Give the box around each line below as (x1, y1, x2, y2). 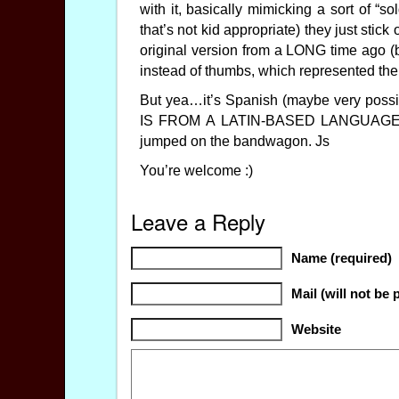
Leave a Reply (130, 206, 265, 238)
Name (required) (290, 251, 392, 266)
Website (290, 322, 341, 338)
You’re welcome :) (139, 163, 253, 179)
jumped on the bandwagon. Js (139, 134, 330, 150)
